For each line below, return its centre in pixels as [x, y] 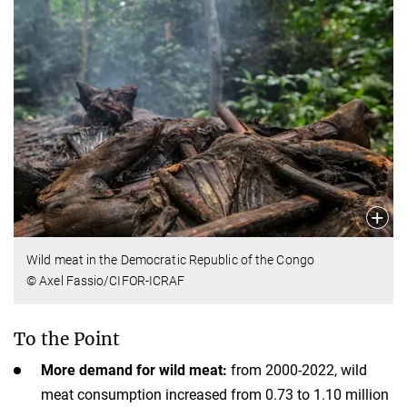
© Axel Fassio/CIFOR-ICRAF [106, 281]
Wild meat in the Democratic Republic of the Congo [170, 260]
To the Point [67, 339]
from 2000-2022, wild [297, 371]
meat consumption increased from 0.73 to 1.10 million [215, 395]
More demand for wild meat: [134, 371]
